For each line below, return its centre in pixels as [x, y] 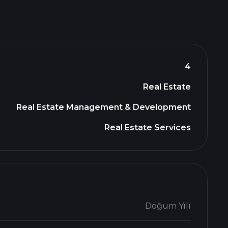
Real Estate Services [148, 127]
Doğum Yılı [168, 206]
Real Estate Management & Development [104, 107]
